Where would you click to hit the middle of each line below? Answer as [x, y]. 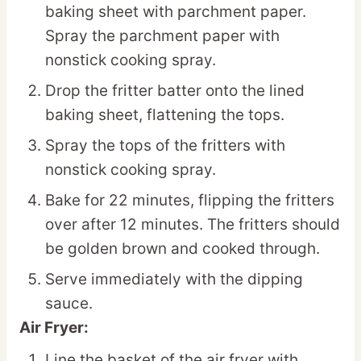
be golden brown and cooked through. [183, 249]
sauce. [69, 304]
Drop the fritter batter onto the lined [175, 91]
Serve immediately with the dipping [174, 280]
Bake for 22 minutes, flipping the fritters [190, 201]
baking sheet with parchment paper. [176, 12]
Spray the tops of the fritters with [165, 146]
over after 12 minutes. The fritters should [193, 225]
